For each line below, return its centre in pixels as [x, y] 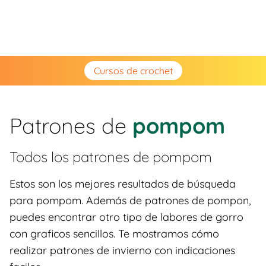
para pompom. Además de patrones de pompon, [130, 200]
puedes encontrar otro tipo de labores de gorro [126, 217]
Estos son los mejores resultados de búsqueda [123, 184]
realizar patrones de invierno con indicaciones [122, 250]
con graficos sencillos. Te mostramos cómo [114, 234]
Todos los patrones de [81, 157]
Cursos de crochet [133, 71]
